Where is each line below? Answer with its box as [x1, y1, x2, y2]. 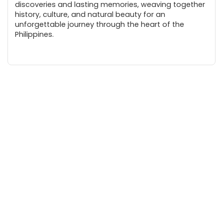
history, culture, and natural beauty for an [15, 9, 165, 19]
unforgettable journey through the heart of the [15, 19, 184, 29]
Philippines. [15, 29, 54, 39]
